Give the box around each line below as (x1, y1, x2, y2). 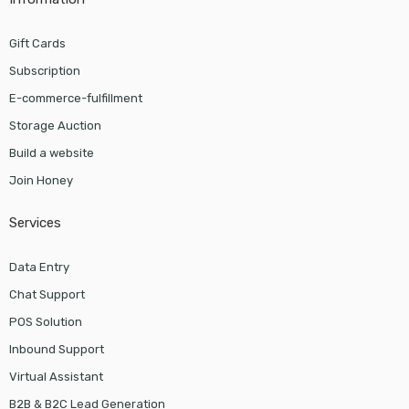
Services (8, 215, 61, 232)
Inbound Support (8, 342, 104, 357)
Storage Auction (8, 119, 101, 133)
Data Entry (8, 260, 69, 275)
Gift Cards (8, 37, 66, 51)
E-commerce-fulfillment (8, 91, 142, 106)
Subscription (8, 64, 80, 79)
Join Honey (8, 173, 73, 188)
